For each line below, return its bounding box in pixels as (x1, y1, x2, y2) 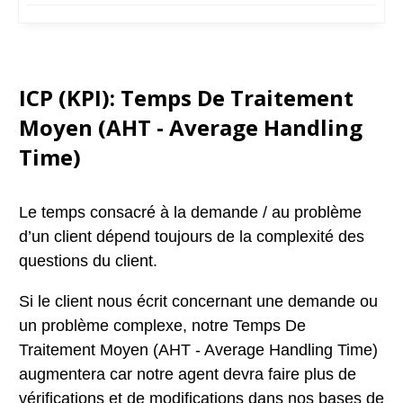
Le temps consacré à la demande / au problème (19, 203, 362, 221)
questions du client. (19, 252, 157, 270)
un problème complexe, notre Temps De (19, 317, 306, 335)
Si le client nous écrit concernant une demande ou (19, 292, 378, 310)
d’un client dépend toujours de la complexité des (19, 228, 364, 246)
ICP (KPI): (19, 83, 121, 112)
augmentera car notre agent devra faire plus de (19, 365, 356, 383)
